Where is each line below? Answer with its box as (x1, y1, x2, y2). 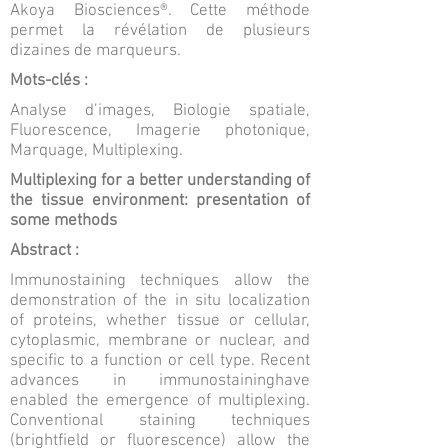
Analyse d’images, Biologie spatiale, (10, 101, 310, 121)
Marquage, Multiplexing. (10, 141, 183, 161)
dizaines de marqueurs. (10, 41, 181, 61)
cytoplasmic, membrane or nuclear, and (10, 331, 310, 351)
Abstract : (10, 241, 79, 261)
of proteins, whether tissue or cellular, (10, 311, 310, 331)
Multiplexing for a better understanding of (10, 171, 310, 191)
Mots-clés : (10, 71, 88, 91)
